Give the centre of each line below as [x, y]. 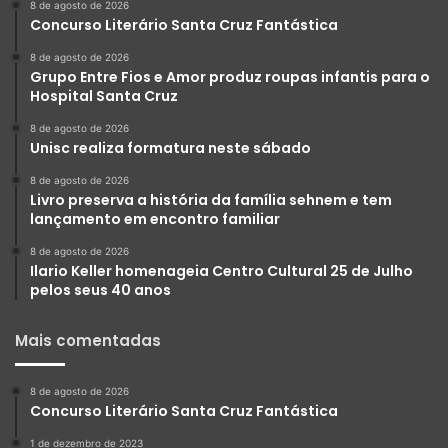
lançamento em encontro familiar [155, 219]
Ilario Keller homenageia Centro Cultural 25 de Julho [221, 271]
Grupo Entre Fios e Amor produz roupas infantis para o [230, 77]
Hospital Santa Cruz [104, 96]
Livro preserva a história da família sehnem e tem [211, 200]
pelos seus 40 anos [100, 290]
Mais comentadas [88, 341]
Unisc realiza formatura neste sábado [170, 148]
